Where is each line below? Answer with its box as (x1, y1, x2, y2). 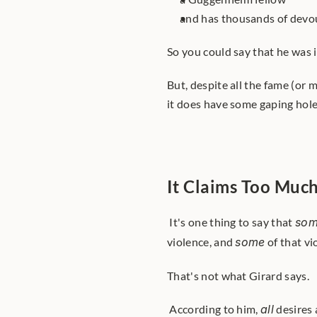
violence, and (167, 235, 236, 248)
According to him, (169, 302, 261, 316)
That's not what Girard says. (167, 269, 309, 282)
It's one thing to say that (169, 215, 295, 229)
